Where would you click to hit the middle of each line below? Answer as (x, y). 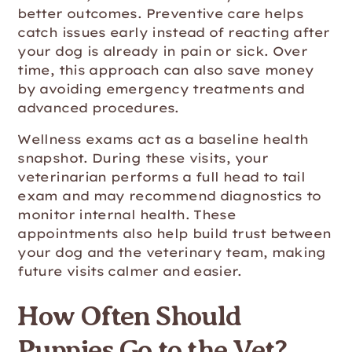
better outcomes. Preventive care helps (161, 13)
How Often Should (129, 316)
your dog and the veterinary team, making (172, 252)
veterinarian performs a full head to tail (161, 177)
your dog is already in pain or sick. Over (163, 51)
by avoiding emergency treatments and (161, 89)
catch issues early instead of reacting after (174, 32)
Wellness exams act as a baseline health (163, 139)
